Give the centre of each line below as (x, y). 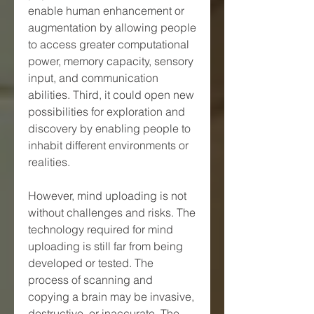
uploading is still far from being (105, 246)
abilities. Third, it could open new (111, 94)
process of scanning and (90, 279)
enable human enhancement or (106, 10)
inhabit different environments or (108, 145)
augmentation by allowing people (112, 27)
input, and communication (93, 77)
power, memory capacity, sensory (111, 61)
